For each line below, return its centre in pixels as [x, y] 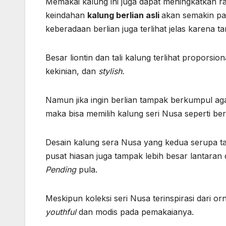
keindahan [66, 15]
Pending [62, 170]
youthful [62, 212]
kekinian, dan [72, 71]
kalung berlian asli [124, 15]
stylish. [111, 71]
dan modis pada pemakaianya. [136, 212]
